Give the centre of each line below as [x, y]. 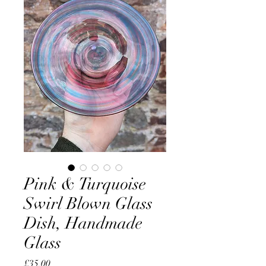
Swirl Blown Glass [88, 204]
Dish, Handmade [83, 223]
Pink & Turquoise [85, 184]
